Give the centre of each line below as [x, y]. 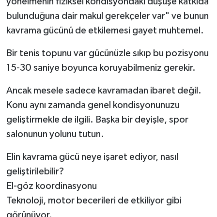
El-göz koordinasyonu [51, 186]
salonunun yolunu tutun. [55, 134]
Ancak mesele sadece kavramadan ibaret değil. [104, 90]
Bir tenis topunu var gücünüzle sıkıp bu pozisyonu [107, 53]
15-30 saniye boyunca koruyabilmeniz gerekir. [101, 68]
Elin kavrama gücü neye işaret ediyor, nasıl [92, 157]
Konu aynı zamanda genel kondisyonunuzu [93, 105]
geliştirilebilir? [35, 171]
